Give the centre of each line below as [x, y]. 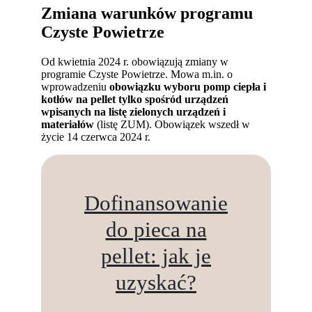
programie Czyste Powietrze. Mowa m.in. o [137, 74]
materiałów [68, 124]
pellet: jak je [156, 256]
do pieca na [156, 229]
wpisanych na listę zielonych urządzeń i [134, 111]
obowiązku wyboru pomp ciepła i [188, 86]
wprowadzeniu [76, 86]
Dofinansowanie [156, 203]
